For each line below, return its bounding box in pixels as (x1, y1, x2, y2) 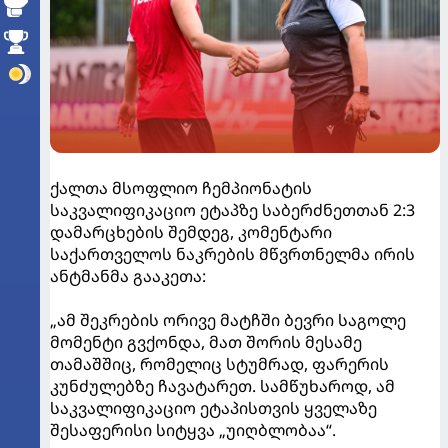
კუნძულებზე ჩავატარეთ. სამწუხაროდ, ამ (50, 375, 395, 397)
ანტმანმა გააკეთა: (50, 265, 206, 287)
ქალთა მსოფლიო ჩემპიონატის (50, 177, 312, 199)
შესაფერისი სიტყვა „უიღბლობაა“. (50, 419, 340, 441)
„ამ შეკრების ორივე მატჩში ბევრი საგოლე (50, 309, 406, 331)
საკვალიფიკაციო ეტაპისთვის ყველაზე (50, 397, 377, 419)
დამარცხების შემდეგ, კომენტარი (50, 221, 332, 243)
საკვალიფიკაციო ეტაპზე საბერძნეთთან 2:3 (50, 199, 415, 221)
